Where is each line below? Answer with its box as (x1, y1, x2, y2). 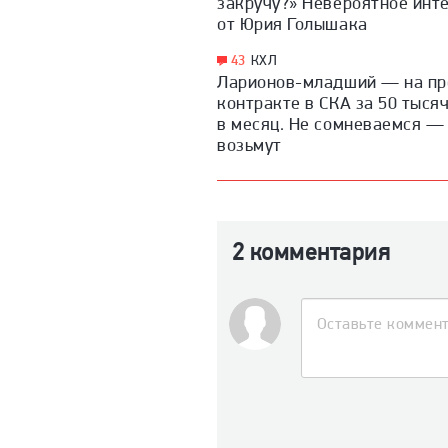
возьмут (217, 133, 282, 155)
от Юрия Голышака (217, 12, 368, 34)
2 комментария (232, 237, 391, 266)
